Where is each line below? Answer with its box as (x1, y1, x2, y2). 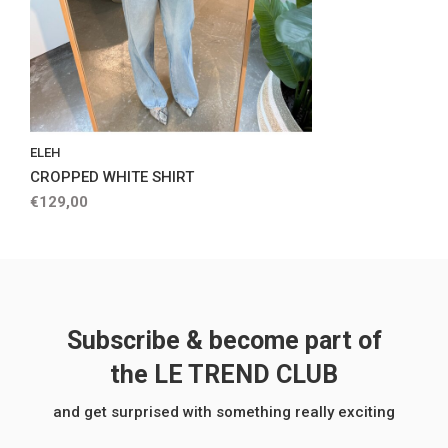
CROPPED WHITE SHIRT (30, 168, 194, 187)
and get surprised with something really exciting (53, 403, 395, 422)
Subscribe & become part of (66, 326, 382, 356)
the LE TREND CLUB (110, 360, 338, 390)
